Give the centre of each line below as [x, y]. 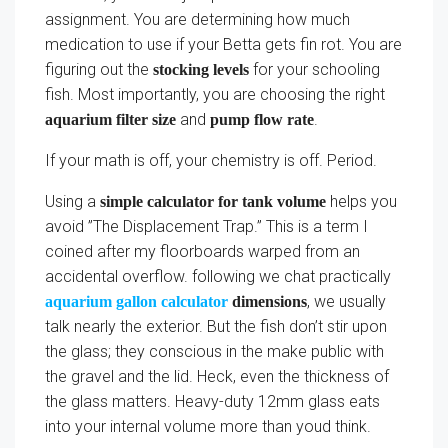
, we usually [346, 301]
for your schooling [314, 69]
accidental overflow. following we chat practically [218, 276]
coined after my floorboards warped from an [202, 251]
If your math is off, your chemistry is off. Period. [211, 160]
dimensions [267, 301]
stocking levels [201, 69]
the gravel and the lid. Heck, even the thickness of [217, 376]
